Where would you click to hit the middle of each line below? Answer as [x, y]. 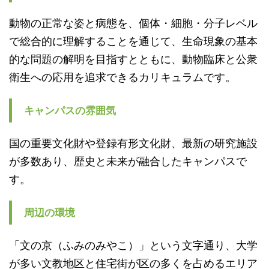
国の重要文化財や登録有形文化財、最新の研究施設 [133, 143]
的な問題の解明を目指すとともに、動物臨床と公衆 [133, 59]
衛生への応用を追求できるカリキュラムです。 [122, 77]
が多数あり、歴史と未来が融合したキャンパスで [128, 161]
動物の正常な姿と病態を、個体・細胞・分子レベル [133, 23]
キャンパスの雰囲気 [70, 110]
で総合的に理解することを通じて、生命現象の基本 [133, 41]
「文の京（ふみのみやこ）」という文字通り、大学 [133, 245]
